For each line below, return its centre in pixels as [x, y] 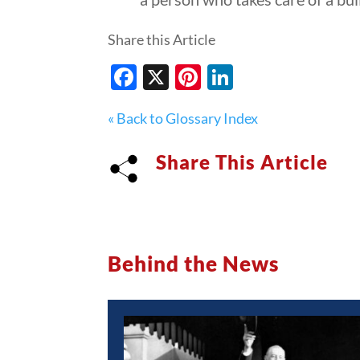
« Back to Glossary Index [183, 119]
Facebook [192, 77]
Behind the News [194, 264]
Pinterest [254, 77]
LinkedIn [282, 77]
